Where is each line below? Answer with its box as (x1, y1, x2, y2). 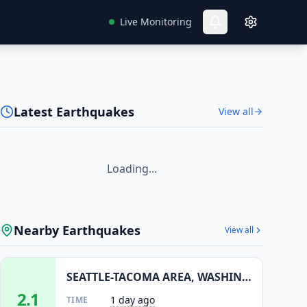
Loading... (106, 161, 157, 176)
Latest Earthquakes (14, 103, 134, 120)
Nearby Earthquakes (14, 222, 140, 238)
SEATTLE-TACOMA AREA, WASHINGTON (242, 269, 251, 284)
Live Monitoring (120, 15, 192, 28)
